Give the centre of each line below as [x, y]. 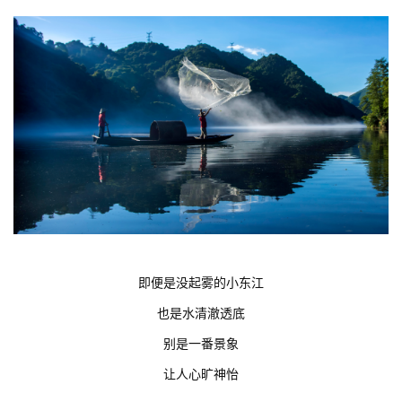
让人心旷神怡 [201, 374]
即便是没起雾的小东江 [201, 282]
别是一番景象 [201, 343]
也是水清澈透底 [201, 313]
